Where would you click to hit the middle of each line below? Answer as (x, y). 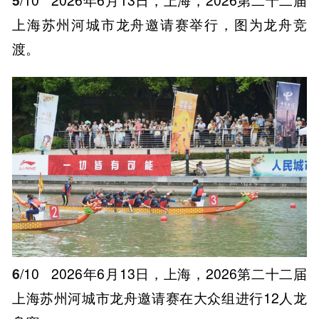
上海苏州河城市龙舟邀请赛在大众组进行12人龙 (159, 297)
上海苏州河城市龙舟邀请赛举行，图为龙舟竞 (159, 24)
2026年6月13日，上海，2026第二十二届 (177, 273)
